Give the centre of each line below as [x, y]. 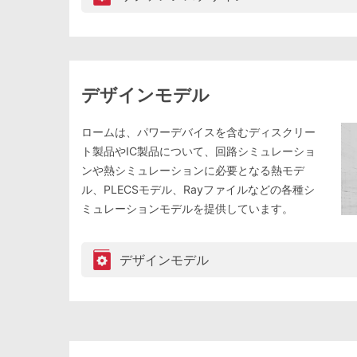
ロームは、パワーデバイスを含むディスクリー [198, 132]
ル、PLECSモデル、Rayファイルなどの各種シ [198, 190]
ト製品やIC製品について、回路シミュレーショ [198, 151]
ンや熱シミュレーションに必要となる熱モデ [193, 171]
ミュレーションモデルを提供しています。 [187, 209]
